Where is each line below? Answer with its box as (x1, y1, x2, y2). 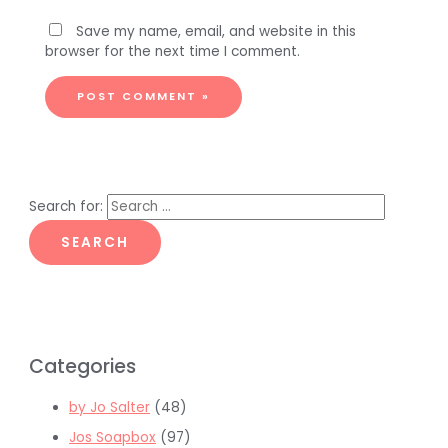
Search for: (29, 196, 104, 216)
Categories (29, 353, 137, 381)
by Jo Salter (69, 397, 151, 417)
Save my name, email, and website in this (75, 21, 356, 41)
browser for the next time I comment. (44, 41, 300, 61)
